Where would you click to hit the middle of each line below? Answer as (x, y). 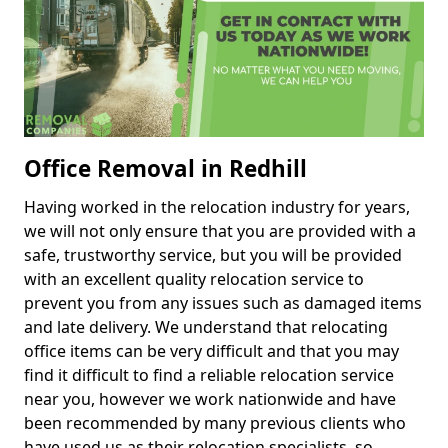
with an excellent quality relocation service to (194, 279)
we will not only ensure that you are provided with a (220, 231)
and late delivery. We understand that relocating (206, 327)
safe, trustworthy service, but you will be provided (213, 255)
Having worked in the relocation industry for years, (217, 207)
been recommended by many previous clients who (215, 423)
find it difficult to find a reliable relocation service (209, 375)
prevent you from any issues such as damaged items (223, 303)
